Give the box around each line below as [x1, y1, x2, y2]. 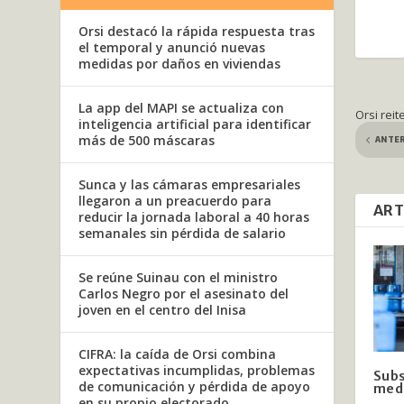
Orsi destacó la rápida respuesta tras [78, 22, 316, 40]
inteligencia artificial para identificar [78, 115, 312, 133]
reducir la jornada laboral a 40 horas [78, 207, 310, 225]
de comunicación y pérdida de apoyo [78, 377, 311, 395]
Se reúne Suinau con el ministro [78, 268, 279, 286]
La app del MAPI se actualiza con [78, 98, 285, 116]
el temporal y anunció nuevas [78, 38, 266, 56]
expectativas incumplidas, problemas [78, 361, 316, 379]
